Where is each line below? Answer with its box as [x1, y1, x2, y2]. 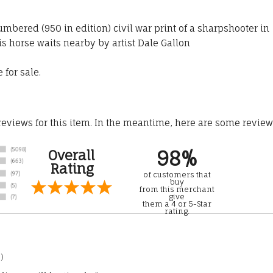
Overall [48, 147, 95, 164]
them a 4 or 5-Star [142, 199, 211, 209]
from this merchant [139, 185, 214, 194]
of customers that [143, 170, 211, 180]
